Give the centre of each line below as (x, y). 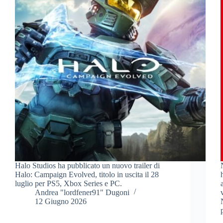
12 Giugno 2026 (61, 201)
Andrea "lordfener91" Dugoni (82, 192)
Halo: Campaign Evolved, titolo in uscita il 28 (87, 174)
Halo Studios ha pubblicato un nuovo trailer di (87, 165)
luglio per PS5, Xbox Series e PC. (68, 183)
